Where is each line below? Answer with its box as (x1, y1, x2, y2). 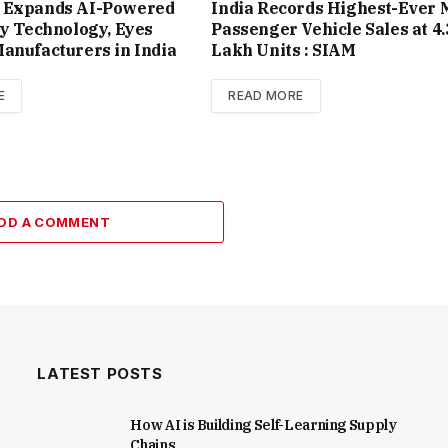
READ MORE (228, 88, 304, 104)
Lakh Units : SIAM (211, 40, 356, 61)
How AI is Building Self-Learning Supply (130, 416, 397, 435)
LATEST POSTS (37, 364, 163, 384)
